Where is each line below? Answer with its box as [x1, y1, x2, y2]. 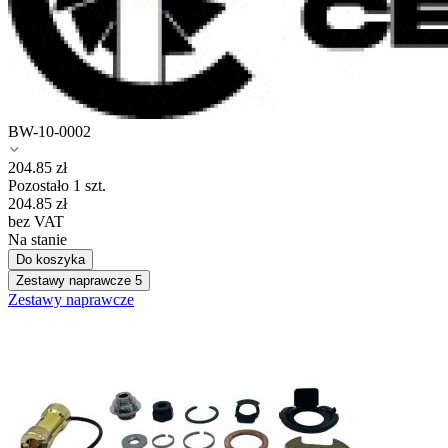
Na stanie [8, 231, 67, 249]
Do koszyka [16, 252, 85, 268]
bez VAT [8, 213, 64, 231]
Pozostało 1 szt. [8, 177, 106, 195]
